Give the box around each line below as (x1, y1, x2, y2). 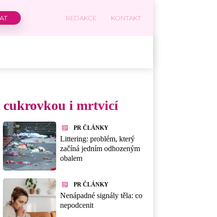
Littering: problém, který (60, 135, 135, 143)
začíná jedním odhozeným (60, 144, 140, 153)
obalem (60, 154, 82, 163)
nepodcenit (60, 201, 93, 210)
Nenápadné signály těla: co (60, 191, 142, 200)
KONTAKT (110, 14, 141, 22)
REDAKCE (65, 14, 96, 22)
